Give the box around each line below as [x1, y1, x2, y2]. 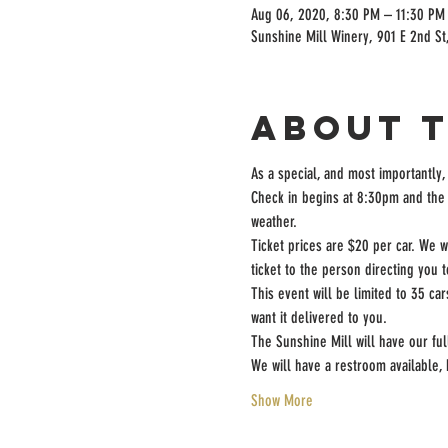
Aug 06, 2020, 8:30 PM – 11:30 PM [250, 5, 445, 24]
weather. [250, 212, 297, 231]
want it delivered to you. [250, 308, 387, 327]
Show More [250, 391, 313, 410]
